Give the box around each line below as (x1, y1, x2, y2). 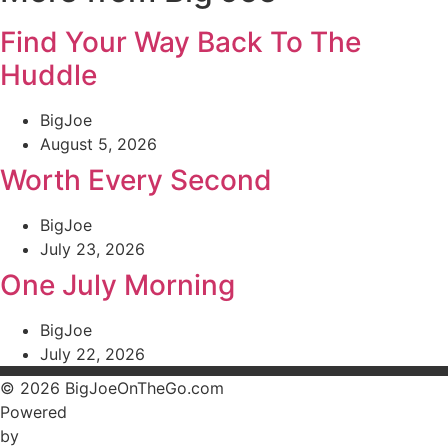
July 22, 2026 (40, 344, 145, 364)
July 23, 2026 (40, 239, 145, 259)
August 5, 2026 (40, 134, 157, 154)
